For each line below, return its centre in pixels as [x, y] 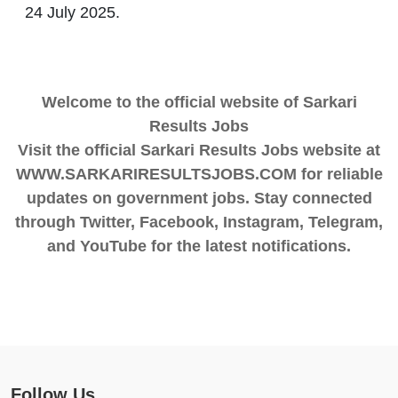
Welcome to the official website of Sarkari [199, 102]
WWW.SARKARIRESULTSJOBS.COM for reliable [199, 174]
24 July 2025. [72, 12]
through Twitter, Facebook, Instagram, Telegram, [199, 222]
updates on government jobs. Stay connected [199, 198]
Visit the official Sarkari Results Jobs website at [199, 150]
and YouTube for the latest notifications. [199, 246]
